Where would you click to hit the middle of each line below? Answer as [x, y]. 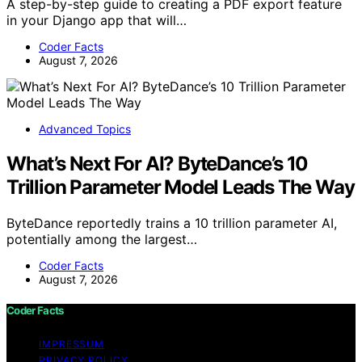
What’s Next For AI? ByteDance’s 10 [158, 163]
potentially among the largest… [102, 239]
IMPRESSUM [72, 343]
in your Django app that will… [97, 20]
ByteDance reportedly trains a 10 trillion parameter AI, [172, 223]
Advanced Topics [85, 128]
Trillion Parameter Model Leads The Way [181, 187]
